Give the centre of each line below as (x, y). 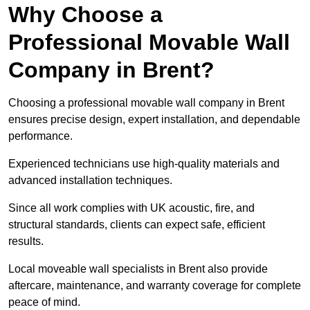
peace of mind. (44, 302)
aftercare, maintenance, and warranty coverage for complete (155, 286)
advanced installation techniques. (90, 181)
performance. (40, 136)
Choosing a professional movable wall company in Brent (146, 103)
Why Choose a (85, 15)
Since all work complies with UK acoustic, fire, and (131, 208)
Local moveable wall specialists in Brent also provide (138, 269)
